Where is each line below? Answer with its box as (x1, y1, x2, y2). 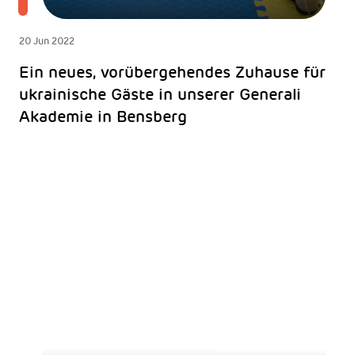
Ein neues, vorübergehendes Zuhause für (18, 61, 326, 82)
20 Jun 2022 (18, 35, 74, 48)
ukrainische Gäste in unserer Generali (18, 83, 301, 105)
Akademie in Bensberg (18, 105, 187, 127)
